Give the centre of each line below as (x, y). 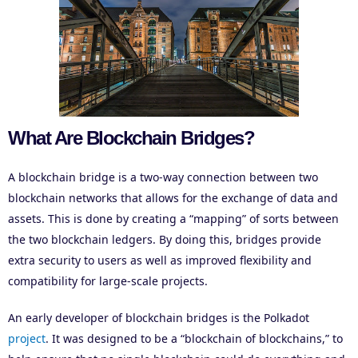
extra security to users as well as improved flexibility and (160, 261)
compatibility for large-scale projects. (108, 281)
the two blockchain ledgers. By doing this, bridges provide (165, 240)
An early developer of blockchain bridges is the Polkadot (159, 318)
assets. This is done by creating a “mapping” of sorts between (173, 219)
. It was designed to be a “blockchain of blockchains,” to (194, 339)
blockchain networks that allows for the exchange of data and (173, 198)
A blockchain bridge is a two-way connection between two (163, 177)
